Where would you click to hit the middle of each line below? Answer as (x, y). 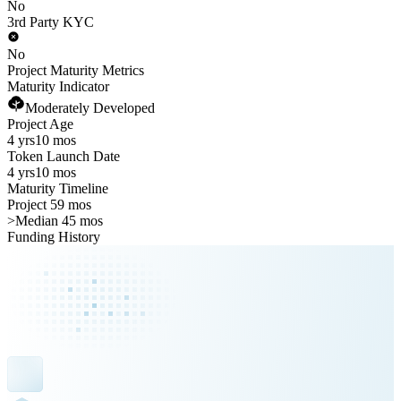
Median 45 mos (59, 221)
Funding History (54, 237)
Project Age (40, 124)
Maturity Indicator (58, 86)
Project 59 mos (49, 205)
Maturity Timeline (58, 188)
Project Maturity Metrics (76, 70)
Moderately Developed (90, 108)
